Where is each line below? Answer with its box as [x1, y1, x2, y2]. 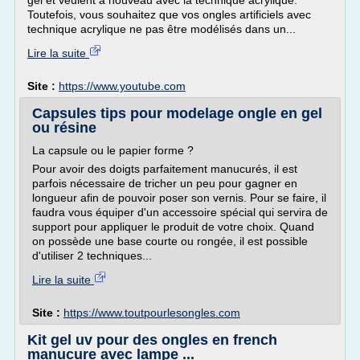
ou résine [32, 120, 96, 136]
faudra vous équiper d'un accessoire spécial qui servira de [32, 206, 328, 219]
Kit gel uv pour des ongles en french [27, 332, 277, 348]
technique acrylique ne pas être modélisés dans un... [27, 22, 296, 35]
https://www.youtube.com [59, 80, 186, 92]
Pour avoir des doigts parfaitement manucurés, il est [32, 162, 297, 175]
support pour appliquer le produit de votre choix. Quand [32, 220, 314, 233]
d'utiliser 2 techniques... [32, 249, 152, 262]
